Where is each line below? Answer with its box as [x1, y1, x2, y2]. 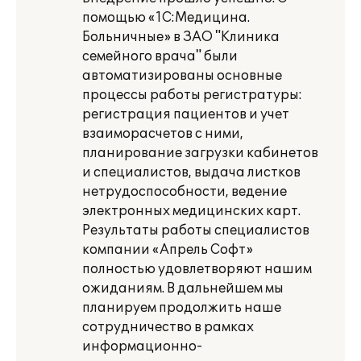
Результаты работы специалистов [82, 222, 309, 239]
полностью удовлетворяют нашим [82, 261, 312, 277]
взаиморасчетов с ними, [82, 126, 243, 142]
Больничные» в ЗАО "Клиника [82, 29, 280, 45]
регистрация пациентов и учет [82, 106, 289, 122]
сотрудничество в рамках [82, 319, 254, 335]
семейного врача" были [82, 48, 238, 64]
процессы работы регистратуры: [82, 87, 302, 103]
